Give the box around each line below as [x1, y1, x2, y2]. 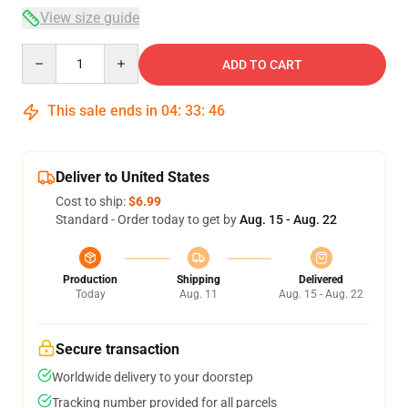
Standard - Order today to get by [56, 212, 240, 227]
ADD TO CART [222, 57, 302, 72]
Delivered [299, 273, 343, 286]
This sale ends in [44, 102, 161, 119]
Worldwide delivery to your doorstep [52, 370, 253, 384]
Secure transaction [56, 341, 179, 358]
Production [63, 273, 117, 286]
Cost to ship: [56, 194, 128, 209]
